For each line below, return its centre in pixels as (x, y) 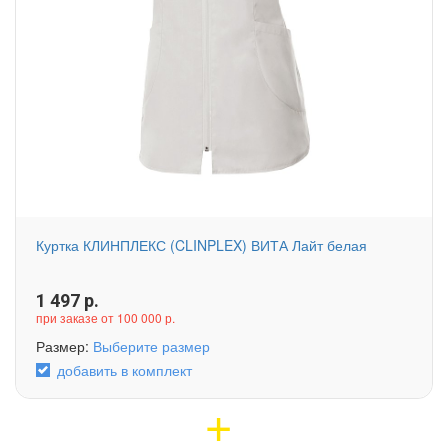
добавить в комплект (124, 370)
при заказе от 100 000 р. (105, 318)
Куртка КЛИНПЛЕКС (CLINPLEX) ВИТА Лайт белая (201, 245)
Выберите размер (151, 346)
